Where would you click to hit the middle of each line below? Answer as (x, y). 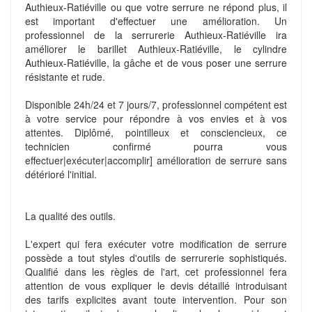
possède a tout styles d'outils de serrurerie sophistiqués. (156, 258)
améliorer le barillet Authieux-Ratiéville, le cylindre (156, 49)
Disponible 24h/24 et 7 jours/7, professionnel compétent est (156, 104)
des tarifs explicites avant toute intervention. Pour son (156, 299)
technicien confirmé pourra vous (156, 146)
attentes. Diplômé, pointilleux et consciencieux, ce (156, 132)
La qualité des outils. (70, 216)
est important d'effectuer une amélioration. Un (156, 21)
